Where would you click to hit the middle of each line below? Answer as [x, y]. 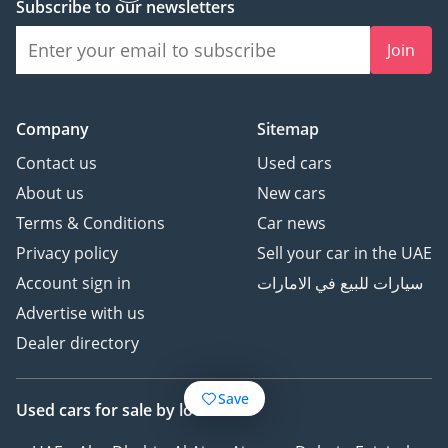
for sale [125, 410]
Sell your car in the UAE [344, 253]
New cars [291, 193]
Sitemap [288, 129]
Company [52, 129]
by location [198, 410]
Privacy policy [67, 253]
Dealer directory [77, 343]
